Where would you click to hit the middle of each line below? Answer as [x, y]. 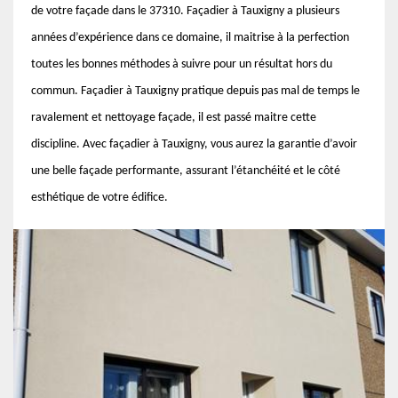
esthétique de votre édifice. [99, 198]
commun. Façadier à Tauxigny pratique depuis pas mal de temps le [195, 91]
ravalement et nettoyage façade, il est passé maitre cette [174, 118]
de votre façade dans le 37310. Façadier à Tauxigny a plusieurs [185, 11]
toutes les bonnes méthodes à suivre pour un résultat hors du [182, 64]
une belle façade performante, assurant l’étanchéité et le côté [186, 171]
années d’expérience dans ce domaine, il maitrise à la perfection [190, 38]
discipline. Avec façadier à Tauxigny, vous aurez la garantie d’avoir [194, 144]
